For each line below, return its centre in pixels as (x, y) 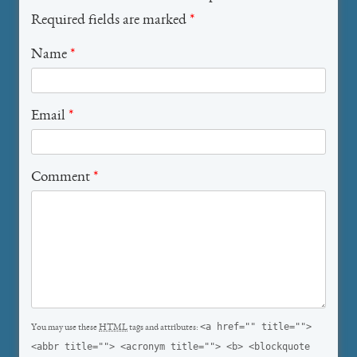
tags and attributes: (164, 328)
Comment (62, 178)
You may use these (65, 328)
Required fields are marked (110, 21)
